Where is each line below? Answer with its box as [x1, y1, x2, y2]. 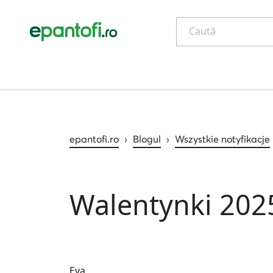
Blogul [133, 133, 161, 145]
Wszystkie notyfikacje [175, 133, 270, 145]
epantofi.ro [69, 133, 119, 145]
